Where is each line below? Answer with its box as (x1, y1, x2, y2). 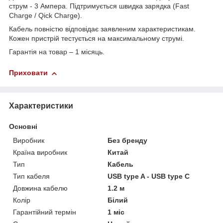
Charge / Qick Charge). (9, 11, 82, 20)
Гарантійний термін (13, 208, 76, 216)
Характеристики (9, 101, 73, 110)
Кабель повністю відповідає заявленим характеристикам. (9, 25, 196, 33)
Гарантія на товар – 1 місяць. (9, 48, 105, 56)
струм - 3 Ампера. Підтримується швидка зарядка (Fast (9, 2, 189, 10)
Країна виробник (13, 148, 67, 156)
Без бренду (108, 136, 148, 144)
